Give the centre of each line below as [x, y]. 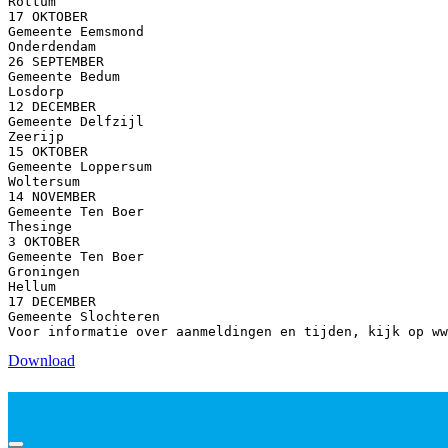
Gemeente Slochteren [84, 316]
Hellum [32, 286]
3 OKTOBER [44, 241]
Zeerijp [36, 136]
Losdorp [36, 91]
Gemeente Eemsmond [76, 31]
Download [41, 360]
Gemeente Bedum [64, 76]
